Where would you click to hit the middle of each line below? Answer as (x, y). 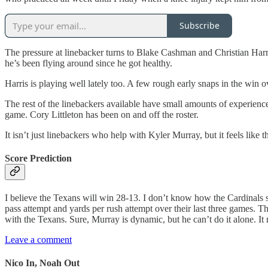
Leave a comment (38, 240)
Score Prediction (38, 158)
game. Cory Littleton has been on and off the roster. (102, 114)
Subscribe (200, 26)
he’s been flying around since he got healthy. (89, 63)
